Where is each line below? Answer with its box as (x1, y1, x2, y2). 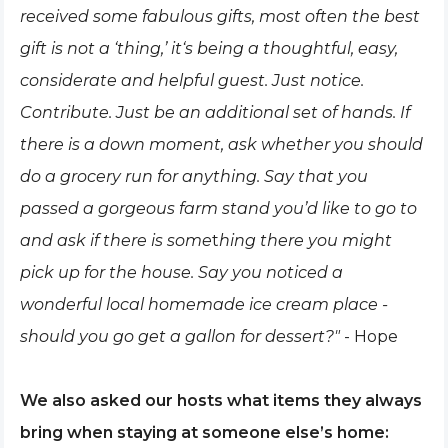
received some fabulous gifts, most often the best (20, 7, 420, 26)
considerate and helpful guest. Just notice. (20, 71, 364, 90)
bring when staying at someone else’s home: (20, 423, 389, 442)
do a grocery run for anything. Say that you (20, 167, 368, 186)
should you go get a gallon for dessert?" (20, 327, 340, 346)
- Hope (340, 327, 398, 346)
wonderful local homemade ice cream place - (20, 295, 388, 314)
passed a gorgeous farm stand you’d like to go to (20, 199, 417, 218)
